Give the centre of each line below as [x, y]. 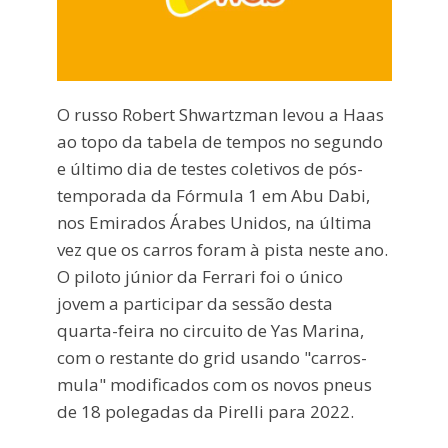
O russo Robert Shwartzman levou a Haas [220, 115]
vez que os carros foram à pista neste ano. [222, 250]
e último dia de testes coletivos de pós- [209, 169]
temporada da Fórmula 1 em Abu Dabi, [213, 196]
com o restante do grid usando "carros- [211, 358]
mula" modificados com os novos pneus [214, 385]
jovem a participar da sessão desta [194, 304]
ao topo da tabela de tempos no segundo [219, 142]
